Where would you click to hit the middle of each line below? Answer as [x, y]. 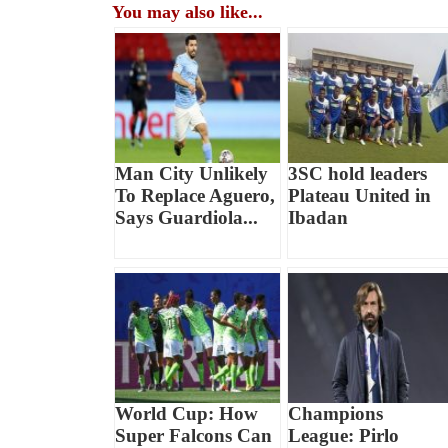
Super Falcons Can [194, 435]
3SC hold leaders [357, 173]
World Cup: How [187, 413]
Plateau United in [359, 195]
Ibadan [317, 217]
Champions [335, 413]
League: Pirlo [343, 435]
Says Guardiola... [187, 217]
